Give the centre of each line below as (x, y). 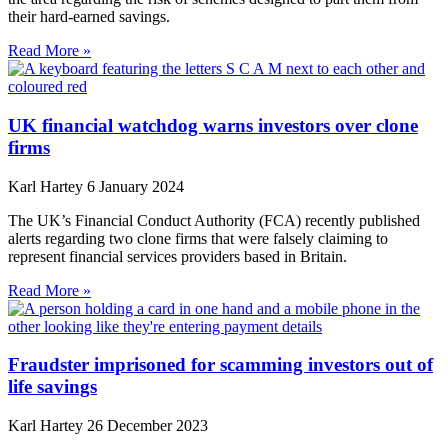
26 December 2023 (147, 425)
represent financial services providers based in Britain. (177, 256)
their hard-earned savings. (89, 17)
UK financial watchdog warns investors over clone (213, 125)
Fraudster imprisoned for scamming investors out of (220, 365)
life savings (52, 387)
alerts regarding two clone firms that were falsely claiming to (198, 238)
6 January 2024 (135, 186)
